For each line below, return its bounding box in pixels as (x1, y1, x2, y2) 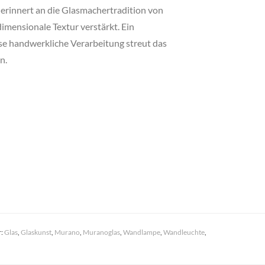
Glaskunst (20, 228, 51, 237)
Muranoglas (82, 228, 120, 237)
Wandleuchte (163, 228, 205, 237)
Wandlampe (122, 228, 160, 237)
